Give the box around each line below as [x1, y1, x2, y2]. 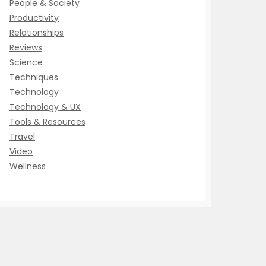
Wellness [9, 160, 46, 172]
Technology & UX [9, 101, 81, 113]
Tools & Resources [9, 116, 85, 128]
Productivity [9, 12, 59, 24]
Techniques [9, 71, 58, 83]
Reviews [9, 42, 42, 53]
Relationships [9, 27, 64, 39]
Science [9, 56, 43, 68]
